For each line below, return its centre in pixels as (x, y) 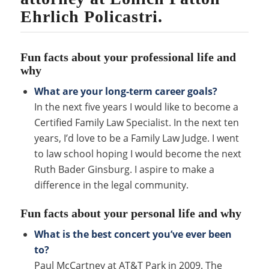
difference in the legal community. (111, 185)
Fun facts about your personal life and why (131, 213)
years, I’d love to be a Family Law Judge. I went (136, 138)
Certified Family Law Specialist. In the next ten (136, 122)
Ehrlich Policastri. (91, 17)
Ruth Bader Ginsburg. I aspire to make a (124, 169)
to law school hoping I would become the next (138, 154)
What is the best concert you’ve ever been (133, 234)
